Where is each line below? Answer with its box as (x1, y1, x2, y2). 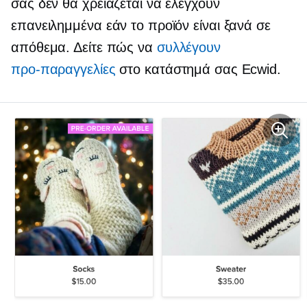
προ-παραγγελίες (11, 61, 116, 77)
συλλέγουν (156, 39, 221, 55)
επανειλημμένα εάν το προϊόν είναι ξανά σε (11, 17, 271, 33)
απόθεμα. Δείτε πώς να (11, 39, 157, 55)
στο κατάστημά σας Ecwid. (115, 61, 281, 77)
